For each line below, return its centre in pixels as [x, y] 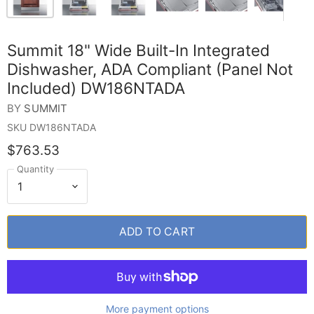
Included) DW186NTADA [96, 88]
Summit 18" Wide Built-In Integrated [138, 50]
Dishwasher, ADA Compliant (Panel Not [150, 69]
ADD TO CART [157, 232]
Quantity [35, 169]
